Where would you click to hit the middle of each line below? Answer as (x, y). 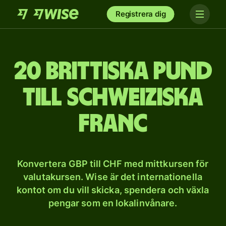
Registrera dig (140, 14)
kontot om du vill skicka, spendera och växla (113, 190)
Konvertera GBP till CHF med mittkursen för (113, 164)
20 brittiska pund (113, 72)
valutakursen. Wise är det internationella (113, 177)
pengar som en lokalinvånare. (113, 203)
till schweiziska (113, 98)
